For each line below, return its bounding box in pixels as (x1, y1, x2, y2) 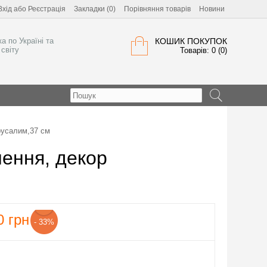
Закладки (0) (74, 5, 116, 13)
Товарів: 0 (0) (180, 46, 227, 55)
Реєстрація (28, 5, 66, 13)
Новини (199, 5, 225, 13)
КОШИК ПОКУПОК (155, 36, 227, 46)
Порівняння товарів (124, 5, 191, 13)
